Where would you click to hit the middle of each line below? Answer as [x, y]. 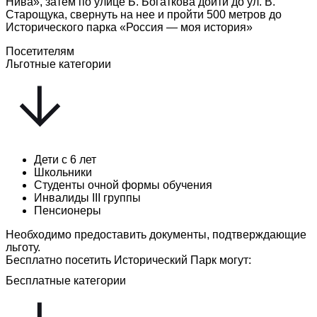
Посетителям [40, 51]
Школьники [63, 172]
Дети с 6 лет [65, 159]
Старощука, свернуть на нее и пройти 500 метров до [144, 14]
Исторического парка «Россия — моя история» [129, 27]
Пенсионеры [68, 210]
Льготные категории [58, 64]
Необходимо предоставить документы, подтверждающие [156, 234]
